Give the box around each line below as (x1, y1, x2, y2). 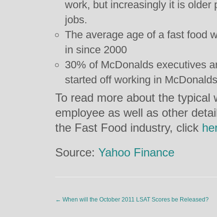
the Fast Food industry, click (55, 121, 202, 134)
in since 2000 (65, 44, 127, 56)
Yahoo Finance (98, 146, 174, 159)
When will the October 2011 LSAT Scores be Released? (61, 196, 209, 203)
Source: (55, 146, 98, 159)
